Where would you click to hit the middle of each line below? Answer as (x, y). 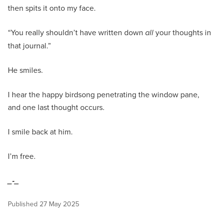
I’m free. (22, 156)
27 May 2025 (59, 204)
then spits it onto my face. (53, 8)
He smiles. (26, 70)
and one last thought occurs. (56, 107)
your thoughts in (182, 32)
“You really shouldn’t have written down (77, 32)
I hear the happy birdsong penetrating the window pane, (104, 94)
